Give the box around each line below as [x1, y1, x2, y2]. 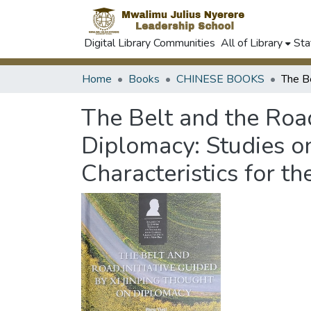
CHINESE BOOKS [176, 72, 264, 87]
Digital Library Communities [84, 35, 215, 51]
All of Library [221, 35, 283, 51]
